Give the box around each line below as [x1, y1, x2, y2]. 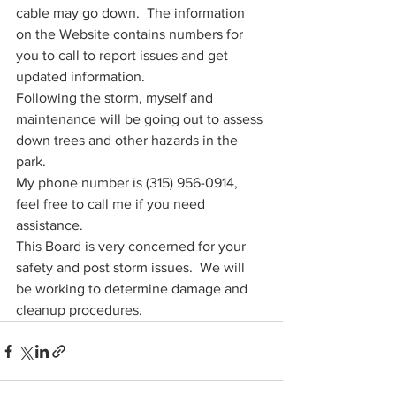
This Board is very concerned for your [16, 239, 249, 254]
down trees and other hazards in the [16, 133, 241, 148]
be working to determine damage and [16, 281, 251, 296]
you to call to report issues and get [16, 48, 232, 63]
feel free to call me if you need [16, 196, 209, 211]
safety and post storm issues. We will [16, 260, 248, 275]
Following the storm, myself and [16, 90, 217, 105]
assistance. [16, 217, 94, 232]
